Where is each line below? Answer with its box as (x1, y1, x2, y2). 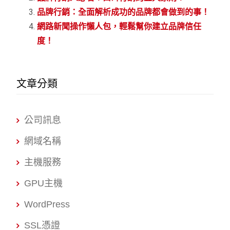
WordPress (24, 199, 70, 209)
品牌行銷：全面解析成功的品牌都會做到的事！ (37, 7, 210, 17)
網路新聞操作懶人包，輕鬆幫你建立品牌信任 (37, 21, 202, 31)
